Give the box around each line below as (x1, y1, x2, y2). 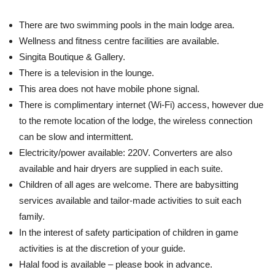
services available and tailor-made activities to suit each (19, 195, 241, 206)
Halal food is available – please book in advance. (19, 259, 212, 269)
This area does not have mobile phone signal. (19, 83, 199, 94)
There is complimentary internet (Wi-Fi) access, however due (19, 99, 263, 110)
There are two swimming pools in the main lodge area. (19, 20, 234, 30)
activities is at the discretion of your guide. (19, 243, 185, 254)
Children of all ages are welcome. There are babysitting (19, 179, 238, 190)
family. (19, 211, 45, 222)
